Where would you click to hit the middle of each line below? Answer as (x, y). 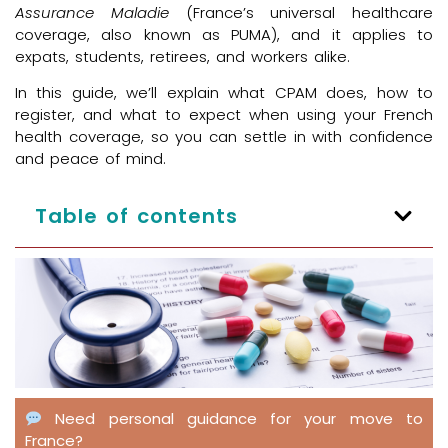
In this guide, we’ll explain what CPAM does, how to (224, 93)
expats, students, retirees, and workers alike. (182, 56)
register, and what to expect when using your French (224, 115)
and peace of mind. (90, 159)
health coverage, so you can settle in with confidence (224, 137)
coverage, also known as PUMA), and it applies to (224, 34)
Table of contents (136, 215)
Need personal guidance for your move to (239, 419)
